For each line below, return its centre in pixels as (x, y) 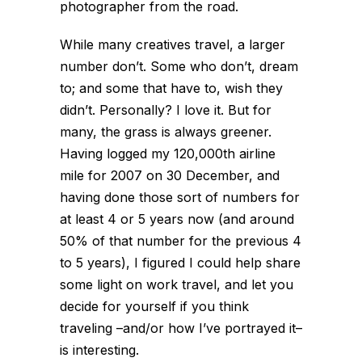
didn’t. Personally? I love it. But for (166, 110)
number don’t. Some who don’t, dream (179, 66)
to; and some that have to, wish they (171, 88)
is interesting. (99, 350)
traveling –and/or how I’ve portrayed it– (181, 328)
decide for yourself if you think (154, 306)
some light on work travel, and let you (177, 284)
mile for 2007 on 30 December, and (170, 175)
